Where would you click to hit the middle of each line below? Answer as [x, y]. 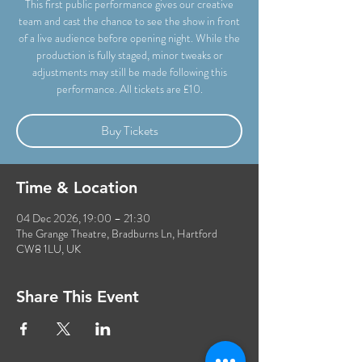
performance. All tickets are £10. [129, 89]
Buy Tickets [129, 130]
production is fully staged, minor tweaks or [129, 55]
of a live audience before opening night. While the [129, 38]
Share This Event [78, 297]
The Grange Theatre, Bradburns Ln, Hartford [117, 234]
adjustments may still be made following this [129, 72]
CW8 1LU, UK [48, 249]
